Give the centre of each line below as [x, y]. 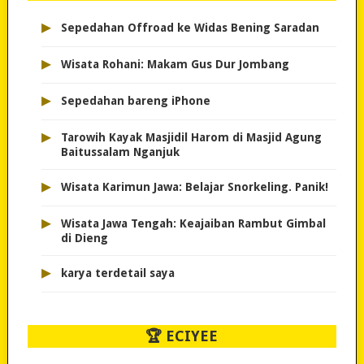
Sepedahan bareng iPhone [135, 101]
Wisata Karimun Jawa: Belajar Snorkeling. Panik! [194, 187]
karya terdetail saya [117, 273]
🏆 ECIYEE [182, 336]
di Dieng [84, 238]
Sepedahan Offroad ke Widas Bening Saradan [190, 28]
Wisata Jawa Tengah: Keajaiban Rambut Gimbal [193, 224]
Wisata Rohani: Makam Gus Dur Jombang [175, 65]
